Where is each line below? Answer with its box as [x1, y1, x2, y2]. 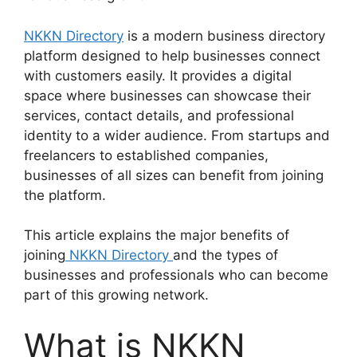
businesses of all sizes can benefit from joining [24, 167, 324, 183]
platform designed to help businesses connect [24, 47, 320, 64]
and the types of [173, 247, 278, 264]
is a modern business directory [124, 27, 325, 44]
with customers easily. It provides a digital [24, 67, 292, 84]
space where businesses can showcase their [24, 87, 311, 104]
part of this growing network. [24, 287, 209, 304]
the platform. [24, 186, 106, 203]
